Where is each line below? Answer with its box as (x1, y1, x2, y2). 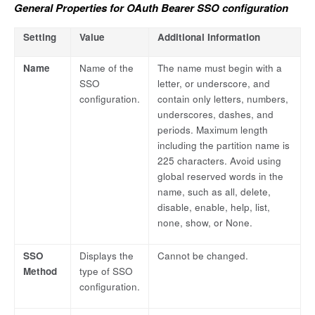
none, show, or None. (157, 216, 252, 230)
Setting (23, 30, 56, 44)
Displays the (79, 249, 134, 263)
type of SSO (79, 264, 133, 278)
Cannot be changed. (157, 249, 248, 263)
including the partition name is (157, 139, 290, 153)
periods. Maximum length (157, 123, 268, 137)
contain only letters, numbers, (157, 92, 288, 106)
